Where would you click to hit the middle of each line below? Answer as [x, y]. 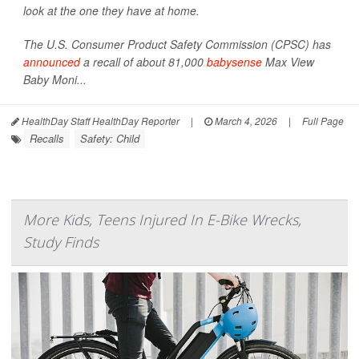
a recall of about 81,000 [143, 62]
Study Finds [61, 242]
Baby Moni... [55, 80]
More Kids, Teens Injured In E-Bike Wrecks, [162, 220]
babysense [234, 62]
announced [52, 62]
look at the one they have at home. [111, 11]
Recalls [47, 139]
